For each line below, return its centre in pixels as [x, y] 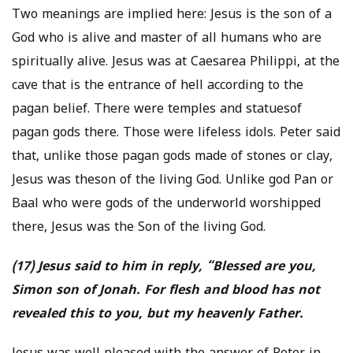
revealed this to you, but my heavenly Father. [158, 315]
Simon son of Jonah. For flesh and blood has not [166, 291]
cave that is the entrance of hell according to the [158, 86]
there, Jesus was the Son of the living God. [139, 228]
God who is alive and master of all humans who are [167, 39]
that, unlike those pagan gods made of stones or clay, [172, 157]
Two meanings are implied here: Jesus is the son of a [172, 15]
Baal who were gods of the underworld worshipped [166, 204]
